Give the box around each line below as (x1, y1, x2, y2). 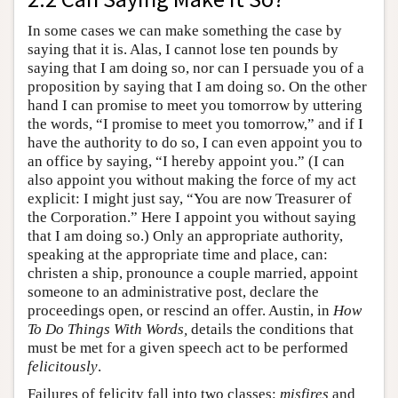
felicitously (28, 357, 98, 375)
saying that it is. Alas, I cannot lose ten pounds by (28, 40, 338, 58)
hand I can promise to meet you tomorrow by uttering (28, 96, 362, 114)
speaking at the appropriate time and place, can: (28, 245, 328, 263)
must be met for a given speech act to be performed (28, 338, 348, 356)
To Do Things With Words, (28, 320, 187, 338)
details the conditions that (187, 320, 354, 338)
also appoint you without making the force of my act (28, 171, 356, 188)
